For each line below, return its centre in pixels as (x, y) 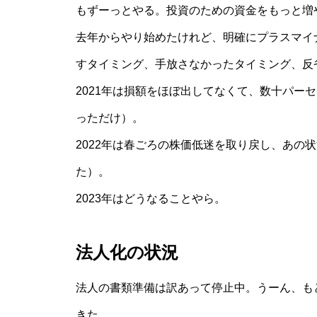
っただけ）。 (110, 118)
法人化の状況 (127, 252)
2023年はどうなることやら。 (151, 198)
